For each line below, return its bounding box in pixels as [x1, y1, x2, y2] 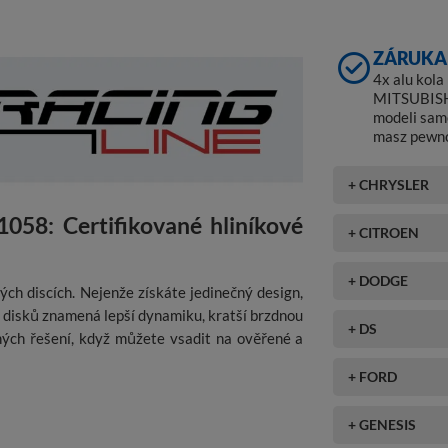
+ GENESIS [348, 415, 417, 433]
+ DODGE [348, 271, 409, 289]
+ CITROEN [348, 223, 420, 241]
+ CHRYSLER [348, 175, 430, 193]
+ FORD [348, 367, 398, 385]
